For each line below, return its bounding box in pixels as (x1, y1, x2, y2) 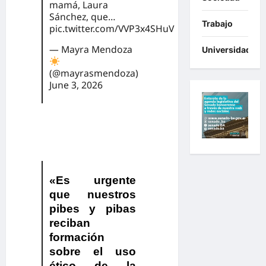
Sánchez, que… (49, 10, 115, 24)
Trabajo (201, 18, 233, 29)
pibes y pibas (49, 202, 137, 215)
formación (49, 230, 104, 243)
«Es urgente (49, 173, 137, 186)
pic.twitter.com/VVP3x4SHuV (49, 22, 174, 36)
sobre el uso (49, 245, 137, 258)
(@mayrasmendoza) (49, 66, 138, 80)
